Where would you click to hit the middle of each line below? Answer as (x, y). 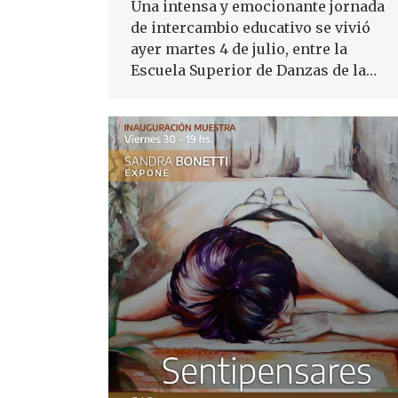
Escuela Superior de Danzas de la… (254, 71)
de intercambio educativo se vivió (251, 28)
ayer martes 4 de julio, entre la (239, 49)
